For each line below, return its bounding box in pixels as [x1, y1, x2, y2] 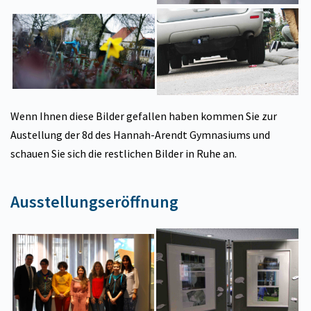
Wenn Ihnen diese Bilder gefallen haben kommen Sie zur [10, 109, 277, 124]
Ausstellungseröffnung [10, 191, 178, 213]
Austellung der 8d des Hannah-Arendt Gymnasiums [10, 128, 251, 142]
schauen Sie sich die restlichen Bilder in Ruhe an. [10, 146, 237, 161]
